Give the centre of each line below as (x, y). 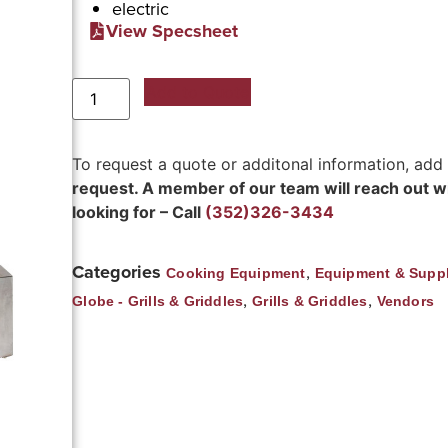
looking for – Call (139, 211)
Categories (117, 272)
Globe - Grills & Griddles (158, 301)
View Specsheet (172, 30)
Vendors (405, 301)
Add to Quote (198, 91)
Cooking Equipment (236, 273)
